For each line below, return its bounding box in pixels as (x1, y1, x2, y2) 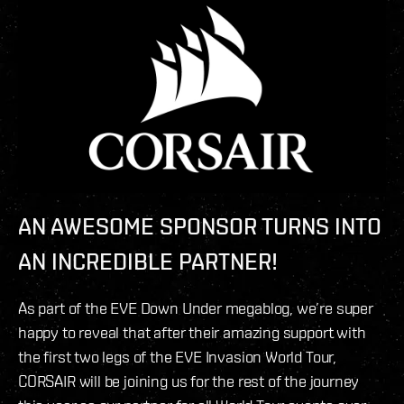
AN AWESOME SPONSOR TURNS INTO (18, 213, 381, 241)
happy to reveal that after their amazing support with (18, 323, 366, 343)
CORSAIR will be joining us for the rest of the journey (18, 372, 360, 391)
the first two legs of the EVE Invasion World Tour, (18, 347, 337, 367)
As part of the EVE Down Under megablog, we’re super (18, 298, 373, 318)
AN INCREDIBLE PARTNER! (18, 248, 278, 276)
